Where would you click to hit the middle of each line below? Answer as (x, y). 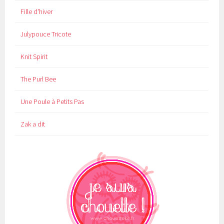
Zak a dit (32, 124)
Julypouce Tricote (45, 34)
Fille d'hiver (36, 12)
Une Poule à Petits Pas (52, 102)
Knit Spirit (34, 57)
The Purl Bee (38, 79)
